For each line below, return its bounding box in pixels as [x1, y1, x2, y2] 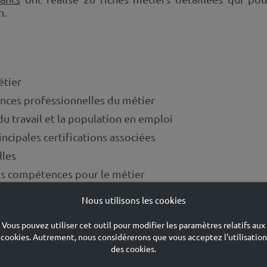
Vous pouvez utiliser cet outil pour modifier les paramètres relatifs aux [2, 219, 265, 230]
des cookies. [111, 243, 156, 254]
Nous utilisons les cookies [81, 194, 186, 206]
